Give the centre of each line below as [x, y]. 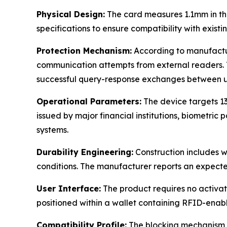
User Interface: [69, 188]
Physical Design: [71, 14]
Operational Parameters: [89, 101]
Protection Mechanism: [84, 51]
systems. [52, 130]
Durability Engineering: [85, 152]
